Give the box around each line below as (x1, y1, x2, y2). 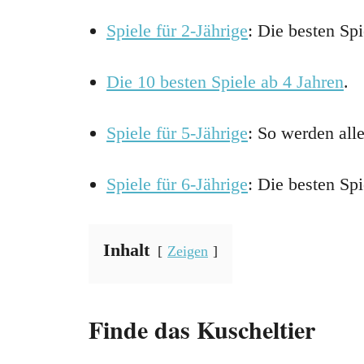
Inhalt (103, 240, 149, 261)
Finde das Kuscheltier (89, 311, 315, 348)
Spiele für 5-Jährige (106, 123, 248, 144)
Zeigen (167, 243, 208, 260)
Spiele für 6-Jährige (106, 174, 248, 195)
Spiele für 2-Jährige (106, 20, 248, 41)
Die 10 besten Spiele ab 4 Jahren (106, 71, 344, 93)
